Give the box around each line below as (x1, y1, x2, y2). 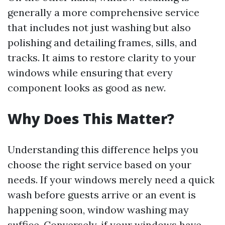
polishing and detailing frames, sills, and (8, 36, 197, 49)
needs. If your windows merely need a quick (8, 173, 214, 186)
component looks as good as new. (8, 81, 166, 94)
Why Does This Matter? (8, 109, 174, 128)
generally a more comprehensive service (8, 6, 199, 19)
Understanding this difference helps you (8, 143, 198, 156)
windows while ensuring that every (8, 66, 173, 79)
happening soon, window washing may (8, 203, 189, 216)
